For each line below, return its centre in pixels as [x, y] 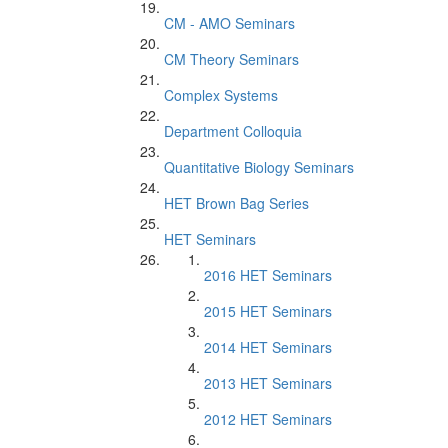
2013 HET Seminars [268, 383]
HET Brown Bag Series [236, 203]
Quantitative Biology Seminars [259, 167]
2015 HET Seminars [268, 311]
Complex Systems [221, 95]
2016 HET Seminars [268, 275]
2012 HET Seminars [268, 419]
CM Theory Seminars [231, 59]
